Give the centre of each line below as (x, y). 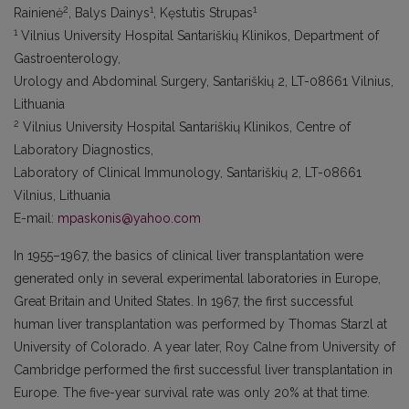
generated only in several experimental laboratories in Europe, (197, 278)
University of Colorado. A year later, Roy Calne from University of (204, 347)
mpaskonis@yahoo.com (129, 218)
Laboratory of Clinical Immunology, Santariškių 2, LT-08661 (188, 173)
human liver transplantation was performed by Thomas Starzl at (200, 324)
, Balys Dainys (109, 13)
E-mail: (36, 218)
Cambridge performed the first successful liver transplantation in (203, 370)
